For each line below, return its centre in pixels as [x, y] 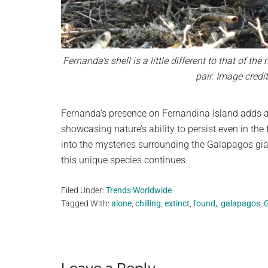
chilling [148, 203]
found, [205, 203]
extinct [177, 203]
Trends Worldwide [139, 190]
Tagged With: [86, 203]
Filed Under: [83, 190]
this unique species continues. [124, 160]
